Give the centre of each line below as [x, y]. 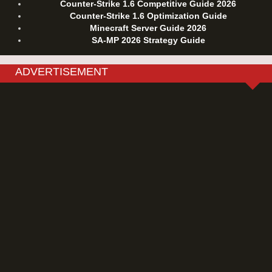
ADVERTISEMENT [62, 71]
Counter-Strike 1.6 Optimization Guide [148, 15]
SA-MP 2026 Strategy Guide [148, 40]
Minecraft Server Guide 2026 [148, 28]
